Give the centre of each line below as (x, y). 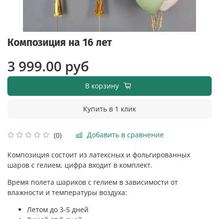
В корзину (102, 86)
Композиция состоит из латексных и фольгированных (99, 155)
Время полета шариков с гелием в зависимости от (93, 182)
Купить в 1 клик (109, 109)
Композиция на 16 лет (60, 42)
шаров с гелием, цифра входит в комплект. (80, 165)
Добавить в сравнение (125, 135)
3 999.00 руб (48, 66)
